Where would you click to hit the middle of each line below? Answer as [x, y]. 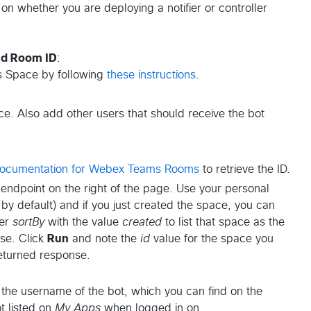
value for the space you [212, 239]
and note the [104, 239]
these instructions [151, 75]
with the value [83, 222]
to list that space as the [223, 222]
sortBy [28, 222]
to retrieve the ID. [245, 170]
